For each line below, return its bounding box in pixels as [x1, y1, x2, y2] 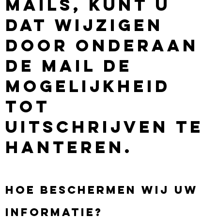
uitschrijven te [5, 116, 204, 137]
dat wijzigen [5, 14, 164, 35]
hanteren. [5, 136, 133, 157]
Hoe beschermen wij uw [5, 183, 199, 197]
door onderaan [5, 34, 199, 56]
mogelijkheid [5, 75, 171, 96]
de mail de [5, 55, 133, 76]
